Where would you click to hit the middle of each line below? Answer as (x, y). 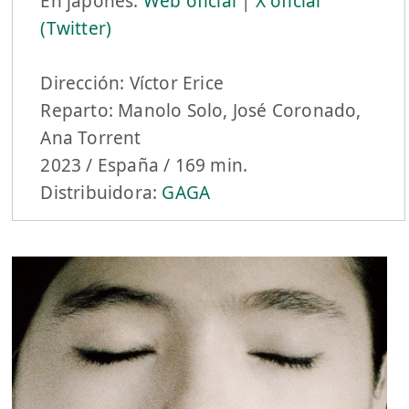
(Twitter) (76, 28)
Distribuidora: (101, 192)
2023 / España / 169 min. (144, 165)
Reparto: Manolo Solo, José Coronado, (201, 110)
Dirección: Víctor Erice (132, 83)
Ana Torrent (91, 137)
